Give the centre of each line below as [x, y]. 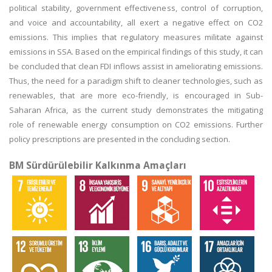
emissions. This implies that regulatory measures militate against [136, 37]
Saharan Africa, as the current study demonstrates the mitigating [136, 110]
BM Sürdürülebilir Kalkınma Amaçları [98, 165]
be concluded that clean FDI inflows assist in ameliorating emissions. [136, 66]
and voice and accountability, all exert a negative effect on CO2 [136, 22]
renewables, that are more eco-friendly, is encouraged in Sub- [136, 95]
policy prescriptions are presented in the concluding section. [120, 139]
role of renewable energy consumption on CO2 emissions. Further [136, 124]
